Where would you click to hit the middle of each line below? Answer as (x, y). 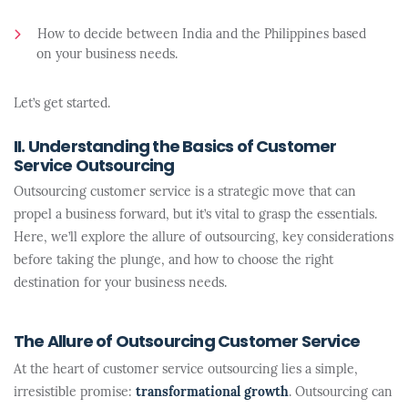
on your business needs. (107, 55)
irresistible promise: (75, 393)
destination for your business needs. (120, 284)
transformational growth (212, 393)
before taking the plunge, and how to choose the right (173, 261)
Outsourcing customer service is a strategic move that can (185, 193)
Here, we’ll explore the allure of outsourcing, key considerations (204, 238)
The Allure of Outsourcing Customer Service (187, 343)
